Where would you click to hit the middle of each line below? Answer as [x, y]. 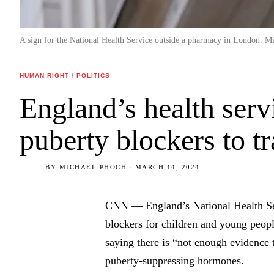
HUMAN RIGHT [44, 76]
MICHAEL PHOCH [93, 167]
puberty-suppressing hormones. [175, 261]
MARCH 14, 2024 [167, 167]
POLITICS [93, 76]
